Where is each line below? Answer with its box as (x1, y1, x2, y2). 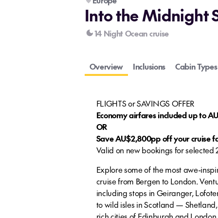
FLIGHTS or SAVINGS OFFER (96, 98, 195, 109)
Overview (89, 61, 124, 72)
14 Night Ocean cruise (94, 28, 169, 38)
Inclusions (133, 61, 165, 72)
